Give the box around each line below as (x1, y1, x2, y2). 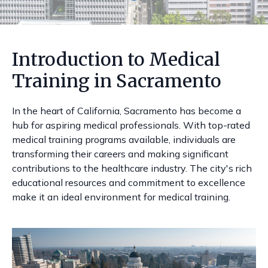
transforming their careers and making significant (12, 148, 229, 160)
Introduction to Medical (12, 48, 220, 71)
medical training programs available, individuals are (12, 133, 236, 145)
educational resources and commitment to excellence (12, 176, 245, 188)
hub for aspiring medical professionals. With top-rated (12, 119, 250, 131)
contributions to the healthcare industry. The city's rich (12, 162, 252, 174)
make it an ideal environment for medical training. (12, 191, 230, 203)
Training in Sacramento (12, 69, 221, 92)
